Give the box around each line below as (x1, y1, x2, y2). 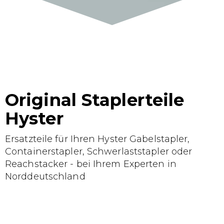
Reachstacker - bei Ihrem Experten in (5, 158, 176, 169)
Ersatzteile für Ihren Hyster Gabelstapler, (5, 133, 190, 144)
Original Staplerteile (5, 89, 184, 110)
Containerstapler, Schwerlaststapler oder (5, 146, 192, 157)
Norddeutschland (5, 171, 85, 182)
